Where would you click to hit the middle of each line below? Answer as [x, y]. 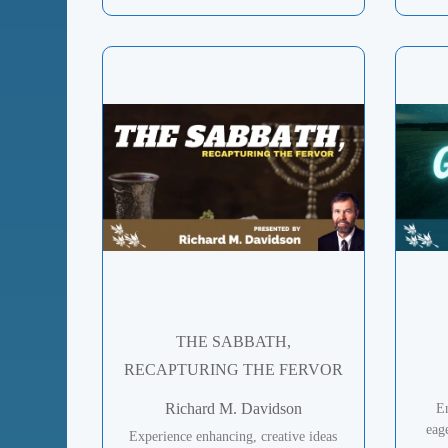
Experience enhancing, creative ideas [233, 436]
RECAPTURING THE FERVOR [233, 369]
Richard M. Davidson [233, 408]
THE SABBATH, [233, 341]
